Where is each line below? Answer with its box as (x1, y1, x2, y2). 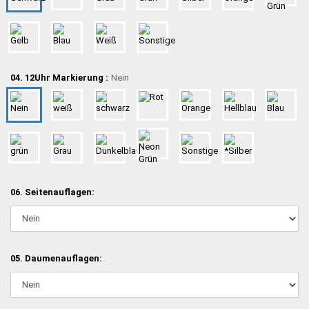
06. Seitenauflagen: (10, 186, 94, 197)
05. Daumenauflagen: (10, 252, 102, 263)
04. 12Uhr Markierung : (10, 72, 108, 83)
